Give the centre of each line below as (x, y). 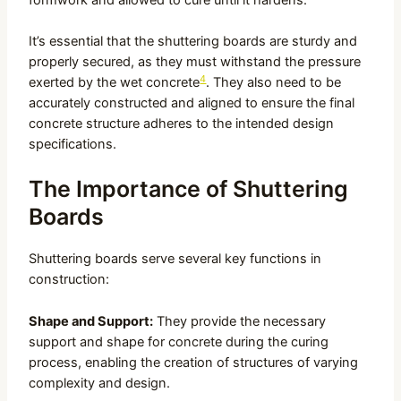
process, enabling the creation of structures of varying (194, 362)
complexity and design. (100, 383)
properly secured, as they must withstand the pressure (195, 62)
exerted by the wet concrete (115, 83)
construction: (69, 280)
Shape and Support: (91, 321)
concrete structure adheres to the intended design (182, 124)
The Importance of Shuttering (189, 189)
